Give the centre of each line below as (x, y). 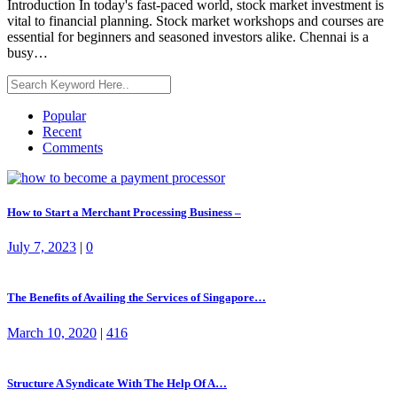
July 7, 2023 (42, 247)
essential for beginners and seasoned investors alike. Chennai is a (188, 36)
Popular (64, 115)
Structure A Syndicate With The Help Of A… (117, 383)
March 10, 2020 (52, 332)
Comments (73, 147)
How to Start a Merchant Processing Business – (124, 213)
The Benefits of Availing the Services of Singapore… (136, 298)
